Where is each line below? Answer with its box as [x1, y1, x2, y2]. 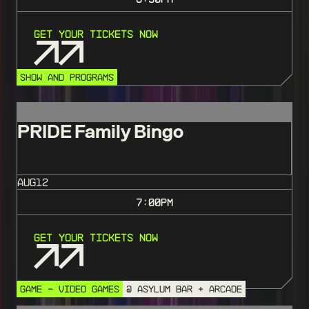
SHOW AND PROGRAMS [20, 71, 114, 83]
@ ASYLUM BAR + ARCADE [126, 283, 242, 295]
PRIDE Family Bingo [17, 121, 183, 143]
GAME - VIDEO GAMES [20, 283, 119, 295]
